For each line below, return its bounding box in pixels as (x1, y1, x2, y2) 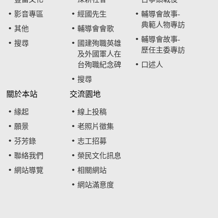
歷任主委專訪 (141, 46, 185, 54)
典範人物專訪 (141, 20, 185, 29)
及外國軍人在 (77, 50, 122, 58)
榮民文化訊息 (77, 151, 122, 160)
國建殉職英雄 (77, 39, 122, 48)
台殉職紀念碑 (77, 60, 122, 69)
